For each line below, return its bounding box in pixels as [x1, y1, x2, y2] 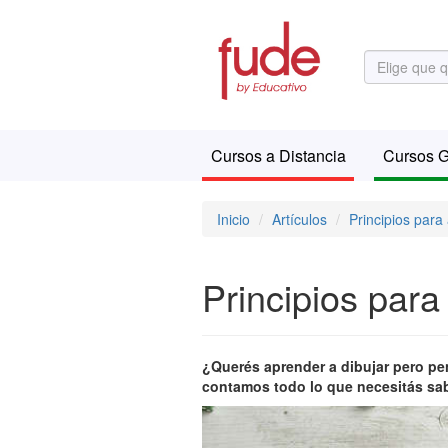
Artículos [272, 209, 327, 229]
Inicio [217, 209, 250, 229]
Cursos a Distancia [210, 144, 346, 167]
